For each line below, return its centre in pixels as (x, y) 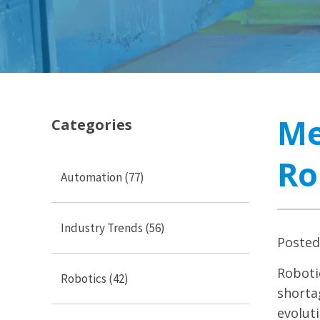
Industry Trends (103, 228)
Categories (92, 125)
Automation (92, 177)
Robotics (85, 279)
